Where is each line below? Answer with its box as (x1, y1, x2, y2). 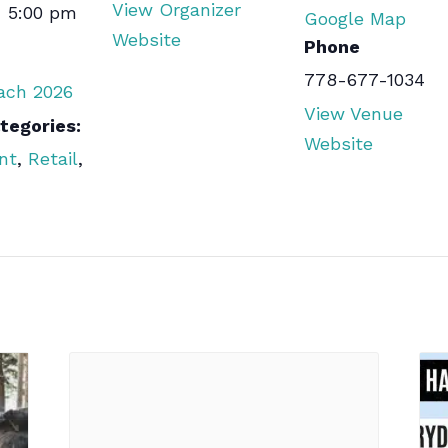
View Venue (304, 103, 403, 125)
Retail (28, 148, 78, 170)
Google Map (304, 8, 406, 30)
